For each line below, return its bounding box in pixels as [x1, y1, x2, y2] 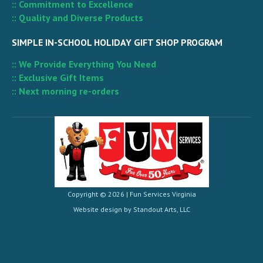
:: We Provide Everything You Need [12, 58, 156, 70]
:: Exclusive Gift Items [12, 71, 104, 83]
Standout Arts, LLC [133, 204, 190, 214]
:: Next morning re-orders [12, 85, 119, 97]
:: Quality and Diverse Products [12, 11, 143, 23]
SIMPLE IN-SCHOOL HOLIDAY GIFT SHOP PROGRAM [12, 36, 222, 48]
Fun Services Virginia [129, 189, 196, 198]
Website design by [73, 204, 133, 214]
